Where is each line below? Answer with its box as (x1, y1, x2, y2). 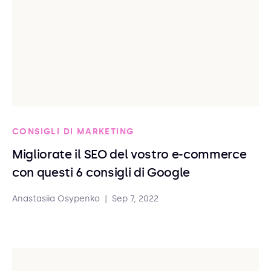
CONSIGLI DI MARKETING (12, 126, 134, 137)
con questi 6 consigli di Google (12, 165, 191, 180)
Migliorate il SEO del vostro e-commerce (12, 147, 247, 162)
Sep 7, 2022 (112, 194, 158, 204)
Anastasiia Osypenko (12, 194, 100, 204)
